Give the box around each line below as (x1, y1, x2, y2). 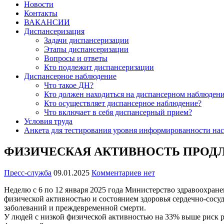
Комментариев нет (91, 168, 155, 177)
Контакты (24, 8, 57, 17)
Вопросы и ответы (44, 53, 107, 62)
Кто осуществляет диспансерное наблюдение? (44, 98, 201, 107)
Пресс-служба (4, 168, 51, 177)
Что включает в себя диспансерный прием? (44, 107, 192, 116)
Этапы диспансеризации (44, 44, 128, 53)
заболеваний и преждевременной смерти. (4, 203, 146, 212)
